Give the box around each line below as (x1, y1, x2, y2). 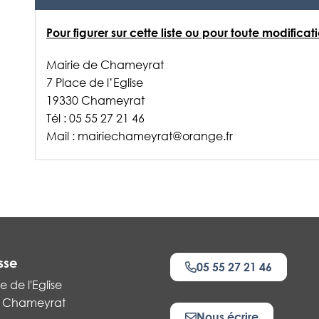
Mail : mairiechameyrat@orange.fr (46, 129, 233, 143)
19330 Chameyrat (46, 93, 145, 108)
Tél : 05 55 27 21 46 (46, 111, 145, 125)
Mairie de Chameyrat (46, 58, 164, 72)
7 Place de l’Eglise (46, 75, 143, 90)
